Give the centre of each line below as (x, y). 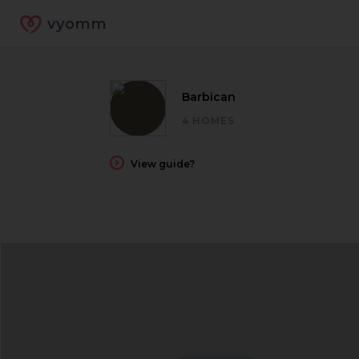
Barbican (209, 97)
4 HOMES (208, 120)
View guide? (163, 164)
